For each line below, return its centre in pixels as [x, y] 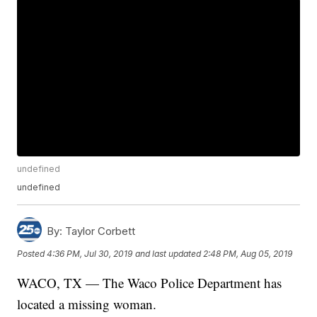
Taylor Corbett [99, 231]
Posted [32, 253]
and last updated [168, 253]
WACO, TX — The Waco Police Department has [150, 283]
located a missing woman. [87, 304]
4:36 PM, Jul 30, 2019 [90, 253]
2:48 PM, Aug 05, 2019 [248, 253]
